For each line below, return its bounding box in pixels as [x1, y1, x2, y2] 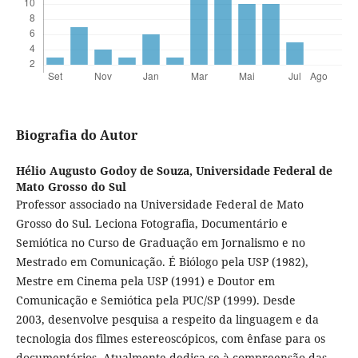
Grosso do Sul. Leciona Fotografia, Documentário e [15, 216, 288, 232]
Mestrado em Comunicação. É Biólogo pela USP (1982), [15, 254, 308, 270]
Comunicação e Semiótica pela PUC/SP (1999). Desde [15, 292, 296, 308]
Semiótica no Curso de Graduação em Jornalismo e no [15, 235, 305, 251]
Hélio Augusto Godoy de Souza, [15, 163, 196, 179]
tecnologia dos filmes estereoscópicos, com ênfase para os [15, 331, 325, 347]
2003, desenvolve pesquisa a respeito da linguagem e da [15, 312, 319, 328]
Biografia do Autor [15, 126, 137, 145]
